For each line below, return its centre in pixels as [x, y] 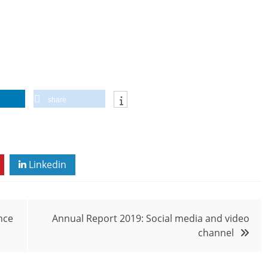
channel [216, 233]
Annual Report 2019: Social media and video [151, 219]
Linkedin [46, 165]
